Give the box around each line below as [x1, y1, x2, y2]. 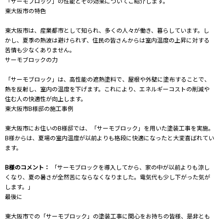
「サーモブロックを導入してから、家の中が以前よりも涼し [50, 162, 210, 171]
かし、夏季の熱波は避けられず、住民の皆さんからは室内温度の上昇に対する [5, 35, 210, 44]
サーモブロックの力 [5, 55, 58, 64]
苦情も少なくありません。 [5, 45, 75, 54]
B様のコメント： [5, 162, 50, 171]
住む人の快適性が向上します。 [5, 94, 87, 103]
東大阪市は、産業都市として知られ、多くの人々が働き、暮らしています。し [5, 25, 209, 34]
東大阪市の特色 [5, 6, 46, 15]
